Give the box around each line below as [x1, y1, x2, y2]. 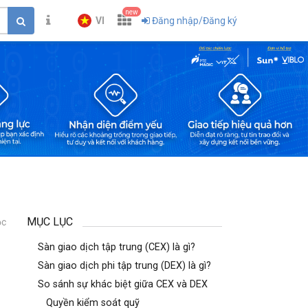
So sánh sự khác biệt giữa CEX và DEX [38, 278, 208, 290]
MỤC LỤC [27, 215, 74, 228]
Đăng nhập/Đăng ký [152, 15, 237, 26]
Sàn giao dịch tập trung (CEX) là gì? [38, 241, 196, 253]
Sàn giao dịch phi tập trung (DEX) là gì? [38, 260, 212, 272]
